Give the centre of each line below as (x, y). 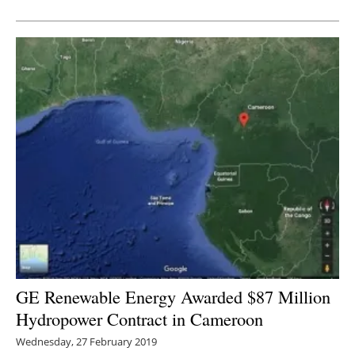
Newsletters (185, 27)
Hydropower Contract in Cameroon (139, 319)
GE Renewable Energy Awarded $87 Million (173, 297)
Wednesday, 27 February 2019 (86, 342)
